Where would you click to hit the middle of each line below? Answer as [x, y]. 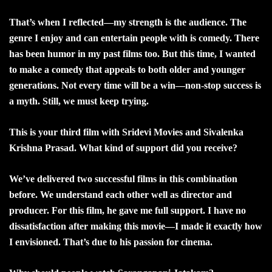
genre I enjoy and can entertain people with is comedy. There [134, 38]
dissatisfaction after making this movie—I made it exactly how [136, 226]
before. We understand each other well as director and [121, 194]
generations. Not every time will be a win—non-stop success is [135, 85]
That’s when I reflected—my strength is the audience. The [128, 22]
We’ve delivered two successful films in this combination [123, 178]
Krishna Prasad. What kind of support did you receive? [123, 148]
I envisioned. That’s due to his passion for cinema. [111, 242]
